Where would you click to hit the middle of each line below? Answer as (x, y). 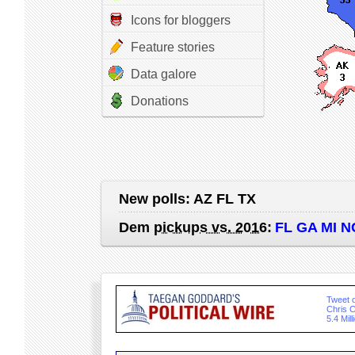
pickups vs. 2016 (210, 227)
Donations (159, 101)
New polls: (156, 199)
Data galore (163, 74)
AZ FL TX (224, 199)
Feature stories (172, 47)
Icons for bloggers (180, 20)
